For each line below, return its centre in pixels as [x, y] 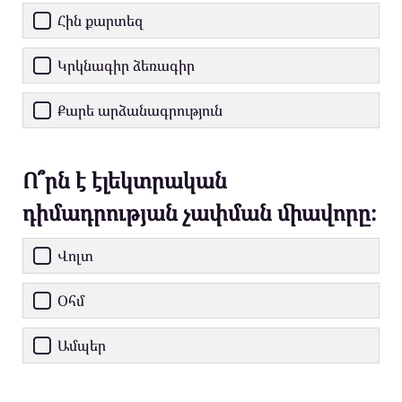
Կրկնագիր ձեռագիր [126, 66]
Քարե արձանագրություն [140, 111]
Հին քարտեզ [100, 21]
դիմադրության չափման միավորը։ [199, 213]
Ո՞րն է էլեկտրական [125, 180]
